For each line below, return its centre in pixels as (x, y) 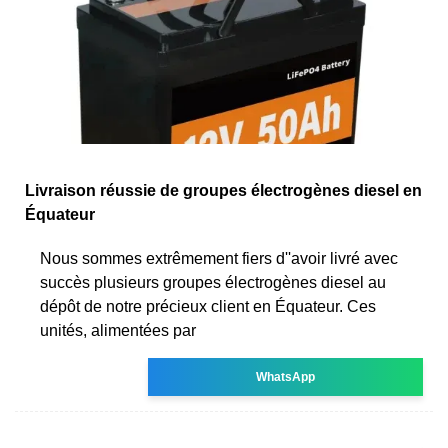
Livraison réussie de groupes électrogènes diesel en (223, 190)
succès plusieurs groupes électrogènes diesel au (213, 282)
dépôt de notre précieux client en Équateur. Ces (208, 306)
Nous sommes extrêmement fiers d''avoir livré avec (219, 258)
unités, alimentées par (118, 330)
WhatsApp (286, 376)
